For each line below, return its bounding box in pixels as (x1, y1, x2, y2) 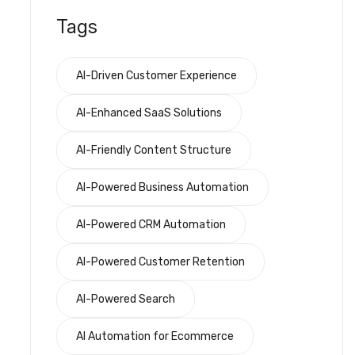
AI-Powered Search (76, 292, 175, 306)
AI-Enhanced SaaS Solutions (76, 105, 222, 120)
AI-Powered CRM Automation (76, 217, 226, 231)
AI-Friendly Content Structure (76, 143, 231, 157)
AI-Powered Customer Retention (76, 254, 245, 269)
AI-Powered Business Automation (76, 180, 249, 194)
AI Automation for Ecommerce (76, 329, 234, 343)
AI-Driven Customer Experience (76, 68, 237, 82)
